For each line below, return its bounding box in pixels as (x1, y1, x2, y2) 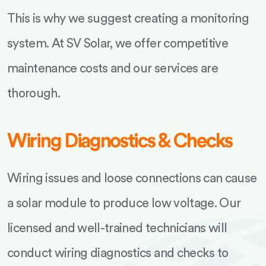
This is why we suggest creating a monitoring (7, 12, 249, 25)
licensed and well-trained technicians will (7, 222, 227, 235)
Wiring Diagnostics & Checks (7, 131, 232, 151)
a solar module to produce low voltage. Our (7, 197, 241, 210)
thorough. (7, 87, 61, 100)
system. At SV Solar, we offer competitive (7, 37, 228, 50)
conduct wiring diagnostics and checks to (7, 247, 229, 259)
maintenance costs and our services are (7, 62, 218, 75)
